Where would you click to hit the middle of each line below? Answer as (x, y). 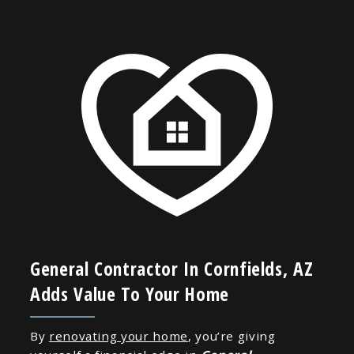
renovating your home (118, 336)
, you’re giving (232, 336)
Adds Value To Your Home (129, 294)
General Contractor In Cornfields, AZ (171, 268)
